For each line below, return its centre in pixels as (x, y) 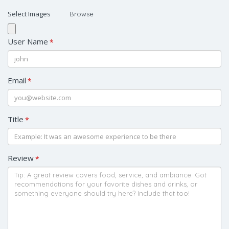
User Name (28, 41)
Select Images (29, 14)
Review (21, 158)
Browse (82, 14)
